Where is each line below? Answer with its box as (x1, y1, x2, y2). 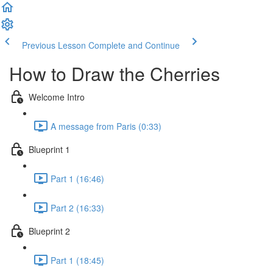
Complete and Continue (88, 39, 180, 51)
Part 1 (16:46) (51, 172, 104, 185)
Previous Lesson (22, 39, 86, 51)
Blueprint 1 (29, 143, 70, 155)
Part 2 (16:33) (51, 201, 104, 214)
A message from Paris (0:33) (51, 119, 161, 132)
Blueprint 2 (29, 224, 70, 237)
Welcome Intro (29, 90, 85, 103)
